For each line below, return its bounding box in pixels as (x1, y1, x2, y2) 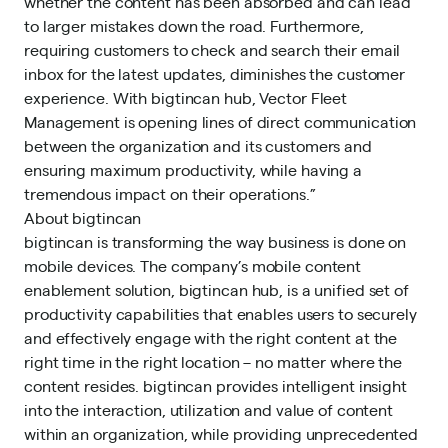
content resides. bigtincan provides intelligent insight (24, 375, 407, 396)
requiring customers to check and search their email (24, 39, 401, 60)
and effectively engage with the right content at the (24, 327, 398, 348)
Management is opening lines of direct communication (24, 111, 417, 132)
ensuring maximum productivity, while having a (24, 159, 362, 180)
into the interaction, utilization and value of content (24, 399, 393, 420)
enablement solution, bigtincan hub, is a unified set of (24, 279, 409, 300)
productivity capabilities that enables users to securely (24, 303, 417, 324)
